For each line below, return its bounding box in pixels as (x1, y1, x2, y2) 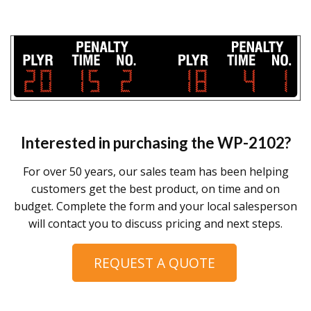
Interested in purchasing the (20, 133, 217, 153)
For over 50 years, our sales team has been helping (22, 164, 289, 180)
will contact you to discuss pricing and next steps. (28, 216, 283, 232)
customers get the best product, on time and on (31, 181, 280, 197)
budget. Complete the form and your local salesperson (14, 199, 297, 215)
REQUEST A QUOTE (93, 253, 215, 273)
